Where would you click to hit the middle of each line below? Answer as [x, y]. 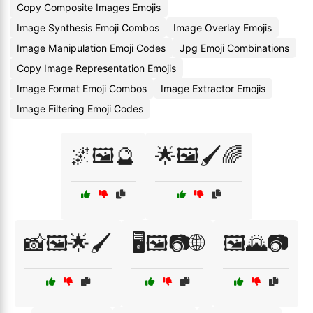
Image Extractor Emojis [213, 88]
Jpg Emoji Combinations [234, 48]
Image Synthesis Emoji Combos [88, 28]
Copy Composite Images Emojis [89, 7]
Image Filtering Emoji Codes [80, 109]
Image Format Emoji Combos [82, 88]
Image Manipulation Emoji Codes [91, 48]
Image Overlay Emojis [223, 28]
